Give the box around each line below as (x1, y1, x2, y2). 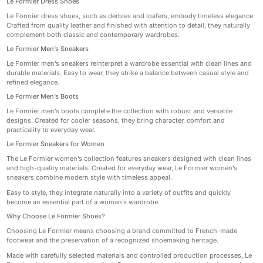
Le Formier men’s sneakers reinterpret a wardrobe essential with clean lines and (6, 59, 252, 68)
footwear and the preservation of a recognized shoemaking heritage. (6, 236, 219, 244)
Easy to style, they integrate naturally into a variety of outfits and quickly (6, 188, 231, 197)
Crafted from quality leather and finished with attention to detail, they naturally (6, 21, 251, 29)
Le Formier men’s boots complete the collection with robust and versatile (6, 107, 233, 115)
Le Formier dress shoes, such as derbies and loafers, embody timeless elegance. (6, 12, 255, 20)
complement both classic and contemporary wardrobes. (6, 31, 180, 39)
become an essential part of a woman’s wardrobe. (6, 198, 160, 206)
